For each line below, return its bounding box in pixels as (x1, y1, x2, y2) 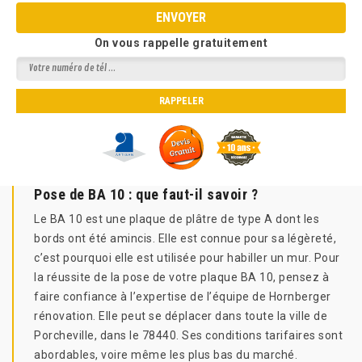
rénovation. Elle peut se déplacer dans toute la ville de (34, 309, 327, 322)
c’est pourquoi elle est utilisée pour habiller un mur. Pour (34, 251, 340, 264)
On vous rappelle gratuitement (94, 36, 268, 49)
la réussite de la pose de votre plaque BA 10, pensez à (34, 271, 329, 284)
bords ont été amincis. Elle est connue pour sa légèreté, (34, 232, 336, 245)
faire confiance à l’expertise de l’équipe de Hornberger (34, 290, 331, 303)
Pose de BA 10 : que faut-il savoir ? (34, 186, 258, 203)
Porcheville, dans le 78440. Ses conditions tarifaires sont (34, 329, 343, 342)
